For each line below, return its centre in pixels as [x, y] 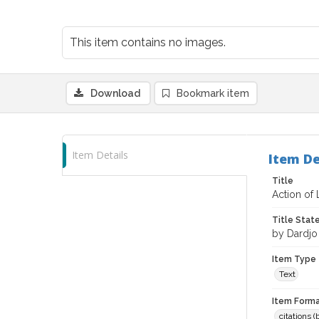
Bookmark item [213, 93]
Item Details [100, 155]
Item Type [294, 259]
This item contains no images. [148, 42]
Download [115, 93]
